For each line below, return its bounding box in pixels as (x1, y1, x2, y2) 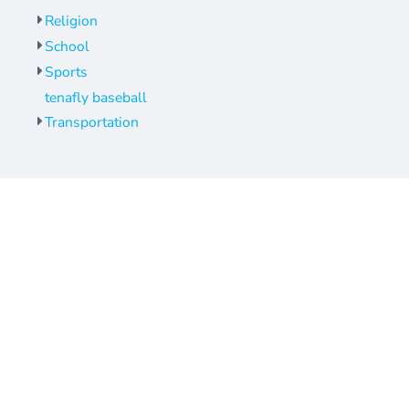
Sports (44, 62, 88, 83)
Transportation (44, 112, 139, 133)
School (44, 37, 89, 58)
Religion (44, 11, 98, 32)
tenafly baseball (44, 87, 147, 108)
